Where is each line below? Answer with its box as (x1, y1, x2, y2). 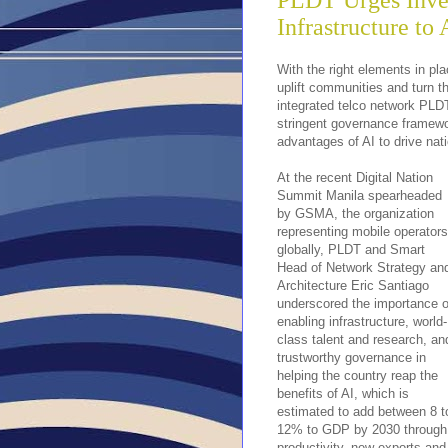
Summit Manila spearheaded (277, 187, 442, 203)
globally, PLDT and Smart (277, 241, 425, 257)
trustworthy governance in (277, 349, 426, 365)
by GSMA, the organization (277, 205, 434, 221)
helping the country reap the (277, 367, 438, 383)
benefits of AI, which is (277, 385, 409, 401)
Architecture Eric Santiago (277, 277, 429, 293)
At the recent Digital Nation (277, 169, 433, 185)
